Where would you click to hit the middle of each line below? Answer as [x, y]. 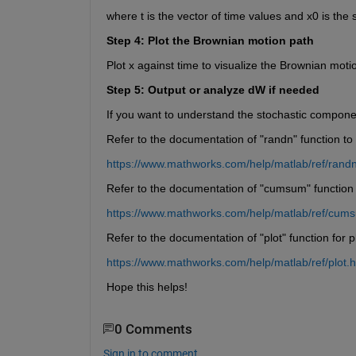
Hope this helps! [147, 286]
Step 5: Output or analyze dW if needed [213, 89]
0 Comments [153, 329]
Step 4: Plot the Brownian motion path [210, 40]
